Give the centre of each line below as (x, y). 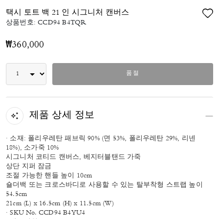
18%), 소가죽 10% (33, 148)
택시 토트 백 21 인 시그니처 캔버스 (68, 13)
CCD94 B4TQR (62, 23)
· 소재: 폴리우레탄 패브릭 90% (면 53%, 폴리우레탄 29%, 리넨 (101, 139)
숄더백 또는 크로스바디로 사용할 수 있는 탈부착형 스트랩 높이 (104, 185)
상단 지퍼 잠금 (29, 167)
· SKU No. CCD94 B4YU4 (46, 213)
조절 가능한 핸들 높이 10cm (49, 176)
